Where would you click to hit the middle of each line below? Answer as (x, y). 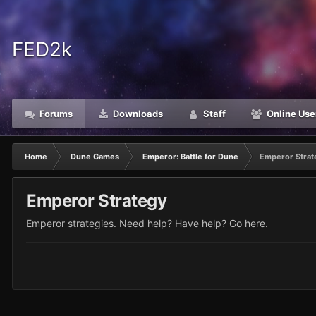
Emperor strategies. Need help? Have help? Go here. (147, 223)
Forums (55, 114)
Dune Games (95, 157)
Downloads (137, 114)
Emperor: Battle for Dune (190, 157)
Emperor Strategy (97, 201)
